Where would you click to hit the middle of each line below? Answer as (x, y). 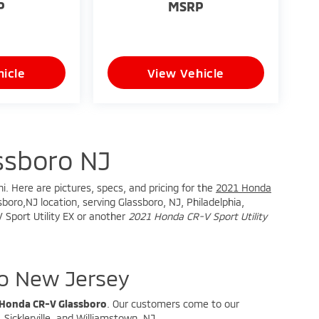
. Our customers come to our (173, 303)
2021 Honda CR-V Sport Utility (198, 216)
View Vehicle (186, 72)
